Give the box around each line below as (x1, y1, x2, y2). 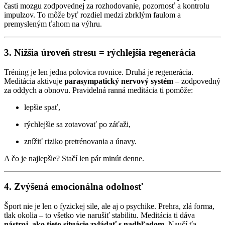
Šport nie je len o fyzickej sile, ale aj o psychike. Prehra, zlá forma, (4, 201, 214, 210)
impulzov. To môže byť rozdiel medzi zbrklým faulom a (4, 11, 181, 20)
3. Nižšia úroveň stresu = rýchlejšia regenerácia (4, 47, 196, 58)
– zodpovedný (173, 76, 220, 85)
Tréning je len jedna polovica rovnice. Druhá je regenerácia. (4, 67, 193, 76)
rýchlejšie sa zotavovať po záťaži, (24, 120, 131, 129)
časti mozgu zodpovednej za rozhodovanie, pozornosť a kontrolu (4, 2, 209, 11)
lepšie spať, (24, 102, 60, 111)
